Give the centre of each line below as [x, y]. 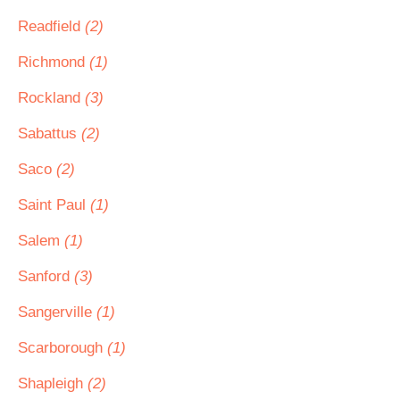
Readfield [51, 26]
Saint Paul [54, 205]
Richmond [54, 62]
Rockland [51, 98]
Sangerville [57, 312]
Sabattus [50, 133]
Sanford [46, 276]
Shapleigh [53, 383]
